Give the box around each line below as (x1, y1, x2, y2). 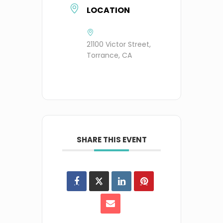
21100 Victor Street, (87, 39, 151, 49)
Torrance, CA (87, 50, 132, 60)
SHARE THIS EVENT (76, 134, 147, 145)
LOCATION (87, 4, 130, 16)
